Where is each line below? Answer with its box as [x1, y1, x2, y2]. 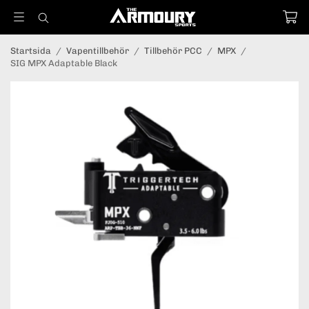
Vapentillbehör [66, 46, 129, 56]
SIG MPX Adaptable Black [10, 58, 117, 68]
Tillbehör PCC [144, 46, 202, 56]
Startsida [10, 46, 51, 56]
